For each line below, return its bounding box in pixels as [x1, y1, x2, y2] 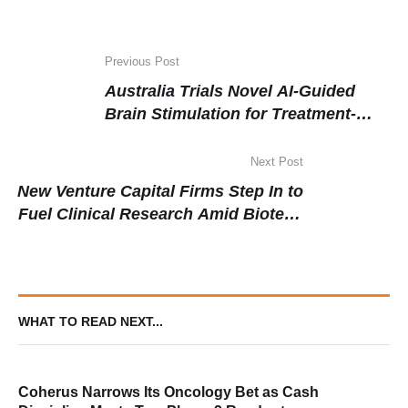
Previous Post [105, 55, 179, 68]
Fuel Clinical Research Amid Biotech [18, 205, 303, 223]
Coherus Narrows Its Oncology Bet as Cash [18, 384, 319, 400]
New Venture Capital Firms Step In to [17, 182, 303, 200]
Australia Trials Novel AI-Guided [105, 82, 355, 100]
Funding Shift [198, 228, 303, 246]
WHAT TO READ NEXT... [18, 314, 163, 329]
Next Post [250, 155, 303, 168]
